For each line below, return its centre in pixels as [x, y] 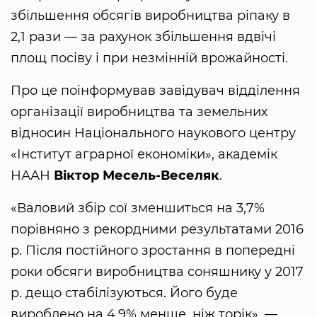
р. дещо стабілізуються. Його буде [124, 293]
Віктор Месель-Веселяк [137, 175]
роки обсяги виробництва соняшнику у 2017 [157, 271]
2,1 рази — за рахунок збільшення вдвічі [143, 36]
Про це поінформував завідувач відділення [155, 90]
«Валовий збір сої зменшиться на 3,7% [138, 208]
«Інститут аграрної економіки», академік [144, 154]
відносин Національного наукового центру [153, 133]
